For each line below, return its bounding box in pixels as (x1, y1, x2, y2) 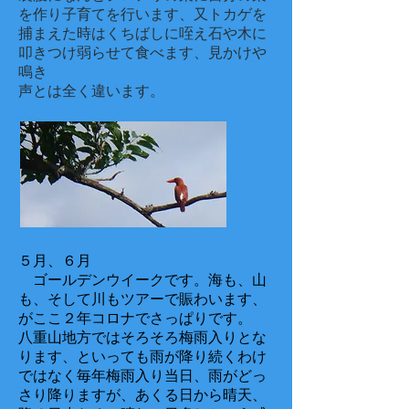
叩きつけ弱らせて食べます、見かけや (18, 44, 267, 61)
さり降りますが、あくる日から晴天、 (18, 386, 267, 404)
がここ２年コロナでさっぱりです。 (18, 309, 252, 327)
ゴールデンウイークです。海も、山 (18, 271, 267, 288)
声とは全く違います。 (18, 82, 164, 100)
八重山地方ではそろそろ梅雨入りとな (18, 329, 267, 346)
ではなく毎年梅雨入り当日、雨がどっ (18, 367, 267, 384)
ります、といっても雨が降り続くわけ (18, 348, 267, 365)
